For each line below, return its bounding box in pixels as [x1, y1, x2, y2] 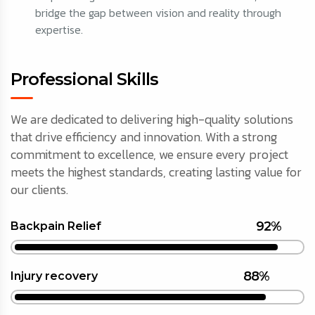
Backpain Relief [11, 219, 101, 233]
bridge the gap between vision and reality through [35, 4, 281, 22]
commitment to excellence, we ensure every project [11, 145, 288, 165]
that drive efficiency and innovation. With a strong [11, 127, 277, 147]
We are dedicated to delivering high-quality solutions [11, 110, 293, 129]
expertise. [35, 21, 83, 39]
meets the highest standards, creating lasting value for [11, 162, 302, 182]
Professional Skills [11, 69, 158, 90]
